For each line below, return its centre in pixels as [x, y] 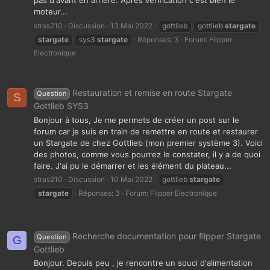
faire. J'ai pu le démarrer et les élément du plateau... [133, 165]
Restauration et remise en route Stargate [152, 93]
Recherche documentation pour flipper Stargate [166, 236]
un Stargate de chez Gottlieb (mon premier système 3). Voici [148, 143]
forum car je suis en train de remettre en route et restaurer [146, 131]
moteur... [51, 12]
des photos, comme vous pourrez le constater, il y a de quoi [147, 154]
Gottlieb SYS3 [61, 106]
